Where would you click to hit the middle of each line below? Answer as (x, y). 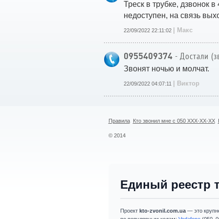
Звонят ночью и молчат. (166, 69)
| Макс (183, 30)
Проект (130, 211)
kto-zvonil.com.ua (162, 211)
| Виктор (186, 83)
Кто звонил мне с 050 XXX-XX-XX (174, 121)
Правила (119, 121)
